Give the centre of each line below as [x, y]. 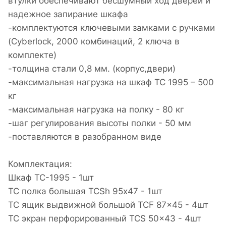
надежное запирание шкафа [68, 14]
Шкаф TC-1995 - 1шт [51, 178]
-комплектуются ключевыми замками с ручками [111, 28]
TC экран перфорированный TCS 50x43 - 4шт [105, 219]
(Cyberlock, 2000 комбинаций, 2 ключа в [94, 42]
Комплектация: [40, 164]
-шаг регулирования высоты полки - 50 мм [100, 123]
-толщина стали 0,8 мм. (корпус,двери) [92, 69]
